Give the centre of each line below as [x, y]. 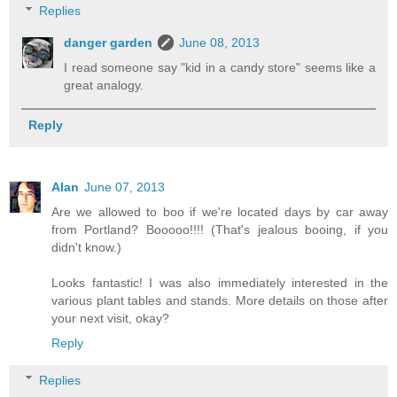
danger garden [109, 43]
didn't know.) [86, 248]
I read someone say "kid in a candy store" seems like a [220, 68]
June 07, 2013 [125, 187]
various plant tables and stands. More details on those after [220, 301]
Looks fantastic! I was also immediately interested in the [220, 283]
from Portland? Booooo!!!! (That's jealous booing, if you [220, 230]
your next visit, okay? [110, 319]
